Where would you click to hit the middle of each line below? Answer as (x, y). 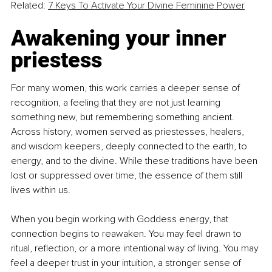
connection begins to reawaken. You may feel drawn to (127, 234)
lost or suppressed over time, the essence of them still (128, 176)
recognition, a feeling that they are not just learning (117, 103)
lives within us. (41, 190)
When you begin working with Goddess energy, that (121, 219)
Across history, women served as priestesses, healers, (129, 132)
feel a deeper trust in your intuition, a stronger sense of (127, 263)
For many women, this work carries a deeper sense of (127, 88)
